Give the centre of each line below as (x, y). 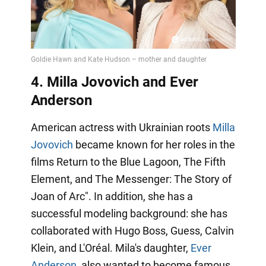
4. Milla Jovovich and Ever (114, 82)
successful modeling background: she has (129, 213)
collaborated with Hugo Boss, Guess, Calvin (132, 230)
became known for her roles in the (154, 144)
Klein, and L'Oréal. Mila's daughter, (110, 248)
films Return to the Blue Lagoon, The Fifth (128, 161)
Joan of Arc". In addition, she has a (112, 196)
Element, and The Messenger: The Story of (131, 179)
